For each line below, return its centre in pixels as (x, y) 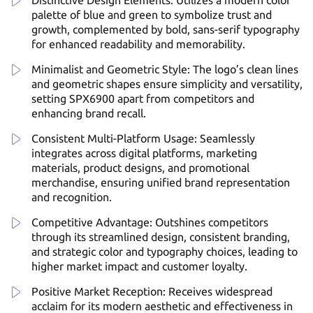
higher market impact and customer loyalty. (139, 267)
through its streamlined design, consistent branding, (161, 237)
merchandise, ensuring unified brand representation (161, 183)
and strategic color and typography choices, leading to (165, 252)
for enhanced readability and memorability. (138, 44)
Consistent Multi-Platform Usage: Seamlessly (143, 139)
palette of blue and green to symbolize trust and (152, 15)
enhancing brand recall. (89, 114)
